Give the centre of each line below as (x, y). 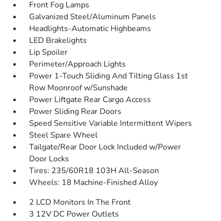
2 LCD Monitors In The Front (80, 202)
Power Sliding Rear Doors (75, 111)
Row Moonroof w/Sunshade (79, 88)
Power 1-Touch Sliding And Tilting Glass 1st (109, 76)
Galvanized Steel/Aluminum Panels (93, 17)
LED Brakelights (58, 40)
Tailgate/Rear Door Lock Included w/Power (105, 147)
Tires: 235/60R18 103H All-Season (94, 171)
